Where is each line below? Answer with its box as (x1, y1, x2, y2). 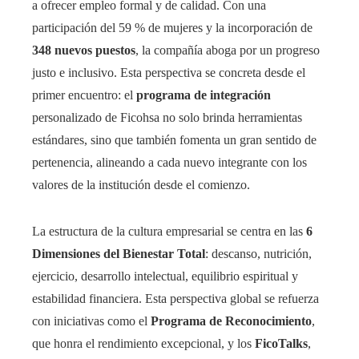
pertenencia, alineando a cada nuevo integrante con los (32, 155, 307, 169)
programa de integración (136, 87, 271, 102)
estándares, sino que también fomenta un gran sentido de (32, 132, 317, 147)
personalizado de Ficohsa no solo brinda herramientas (32, 110, 302, 124)
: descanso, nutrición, (205, 246, 312, 260)
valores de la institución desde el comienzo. (32, 177, 250, 192)
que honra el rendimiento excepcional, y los (32, 336, 255, 350)
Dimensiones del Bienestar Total (32, 246, 205, 260)
